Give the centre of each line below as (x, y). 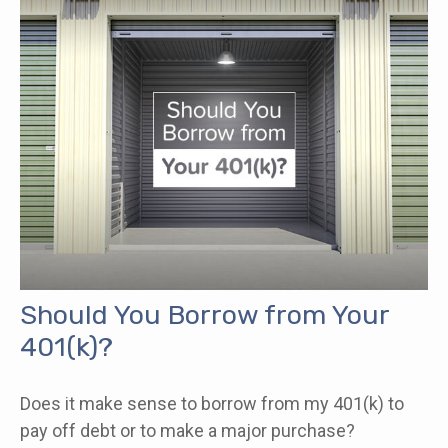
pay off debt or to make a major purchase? (187, 430)
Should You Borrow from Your (204, 314)
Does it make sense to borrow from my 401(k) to (212, 403)
